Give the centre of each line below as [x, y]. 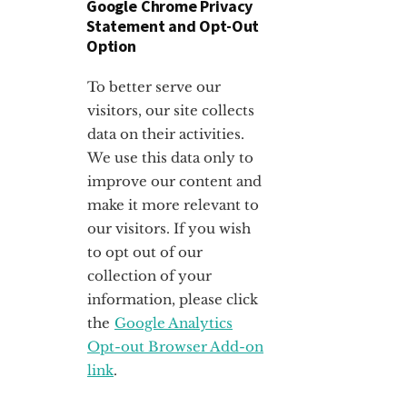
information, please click [173, 299]
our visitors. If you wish [169, 228]
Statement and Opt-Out [173, 25]
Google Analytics [174, 323]
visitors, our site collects [171, 110]
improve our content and [174, 181]
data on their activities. [166, 134]
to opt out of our [145, 252]
